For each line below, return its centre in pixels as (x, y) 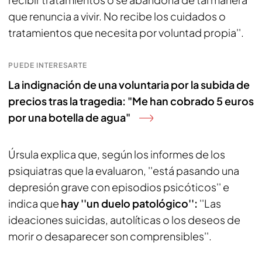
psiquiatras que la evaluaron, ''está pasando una (124, 170)
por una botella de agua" (69, 117)
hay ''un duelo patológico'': (128, 203)
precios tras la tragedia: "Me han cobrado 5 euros (131, 101)
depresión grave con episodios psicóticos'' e (119, 187)
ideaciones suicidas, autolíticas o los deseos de (124, 220)
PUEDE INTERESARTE (48, 65)
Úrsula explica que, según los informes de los (117, 154)
